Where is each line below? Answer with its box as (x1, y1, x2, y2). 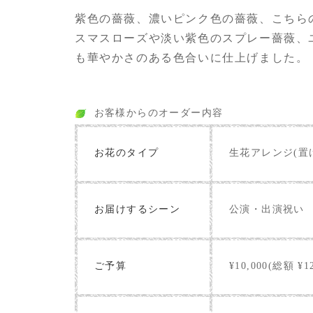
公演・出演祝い (229, 204, 305, 215)
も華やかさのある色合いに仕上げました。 (75, 52, 309, 64)
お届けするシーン (94, 204, 181, 215)
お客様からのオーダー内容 (94, 108, 224, 119)
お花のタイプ (94, 147, 159, 159)
